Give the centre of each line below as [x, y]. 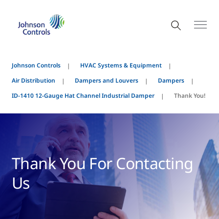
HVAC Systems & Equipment [121, 65]
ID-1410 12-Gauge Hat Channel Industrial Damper [83, 96]
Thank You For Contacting [103, 163]
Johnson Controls [36, 65]
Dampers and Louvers [107, 80]
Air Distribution [33, 80]
